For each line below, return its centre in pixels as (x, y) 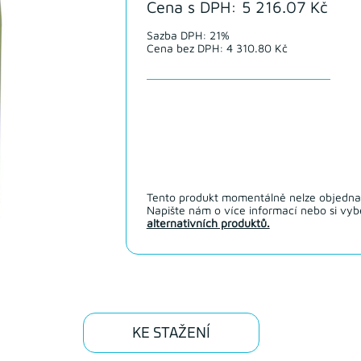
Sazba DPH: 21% (188, 35)
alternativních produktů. (208, 223)
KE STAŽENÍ (171, 334)
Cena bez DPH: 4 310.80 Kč (217, 48)
